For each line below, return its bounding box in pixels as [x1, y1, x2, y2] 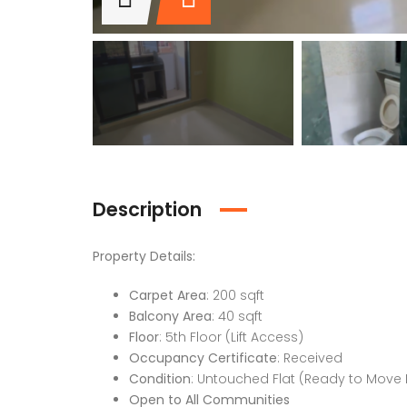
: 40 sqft [212, 307, 263, 326]
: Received [277, 349, 342, 368]
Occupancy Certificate [129, 349, 277, 368]
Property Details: [93, 247, 195, 266]
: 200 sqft [206, 286, 264, 305]
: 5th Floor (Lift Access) [159, 328, 303, 347]
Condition [129, 370, 191, 389]
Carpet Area [129, 286, 206, 305]
